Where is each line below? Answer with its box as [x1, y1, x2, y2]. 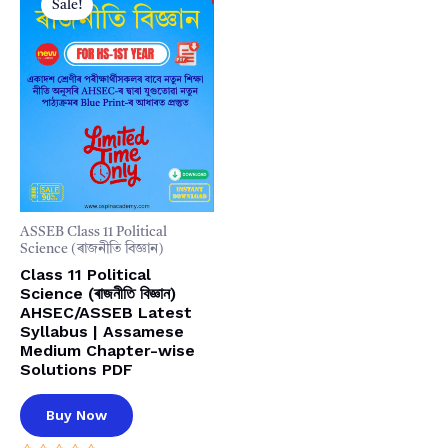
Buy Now [46, 407, 107, 424]
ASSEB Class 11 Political [20, 226, 167, 240]
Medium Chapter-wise [20, 341, 195, 361]
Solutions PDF [20, 360, 133, 380]
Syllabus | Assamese [20, 322, 184, 342]
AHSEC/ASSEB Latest [20, 303, 192, 323]
